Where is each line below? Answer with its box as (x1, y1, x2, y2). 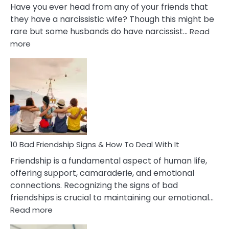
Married (30, 105, 58, 116)
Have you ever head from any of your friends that (10, 1, 208, 13)
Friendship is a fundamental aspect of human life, (10, 155, 207, 167)
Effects (30, 71, 57, 82)
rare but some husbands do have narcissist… (10, 26, 190, 37)
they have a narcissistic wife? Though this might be (10, 13, 214, 25)
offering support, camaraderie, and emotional (10, 167, 194, 179)
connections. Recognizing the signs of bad (10, 179, 178, 191)
